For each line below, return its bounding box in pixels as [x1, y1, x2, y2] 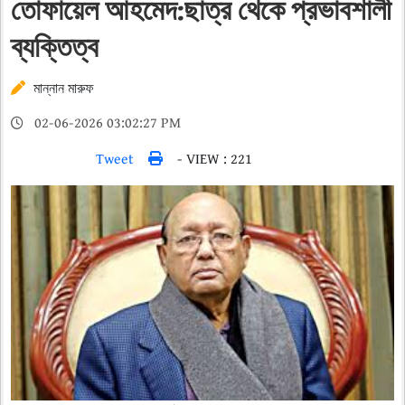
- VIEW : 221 [177, 147, 252, 170]
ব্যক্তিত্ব [11, 25, 99, 69]
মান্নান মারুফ [30, 77, 94, 99]
